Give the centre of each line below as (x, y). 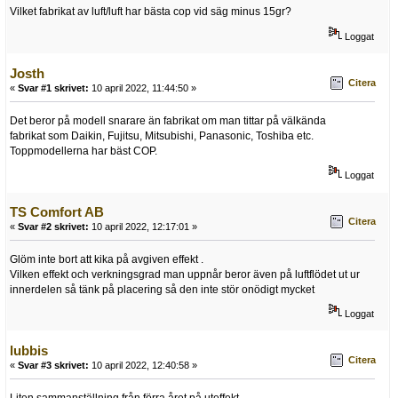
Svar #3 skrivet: (53, 365)
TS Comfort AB (57, 211)
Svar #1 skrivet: (53, 88)
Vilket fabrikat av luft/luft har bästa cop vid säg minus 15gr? (151, 12)
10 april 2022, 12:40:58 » (143, 365)
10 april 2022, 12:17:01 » (143, 226)
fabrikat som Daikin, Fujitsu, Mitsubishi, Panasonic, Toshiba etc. (162, 135)
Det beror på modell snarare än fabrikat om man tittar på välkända (168, 120)
